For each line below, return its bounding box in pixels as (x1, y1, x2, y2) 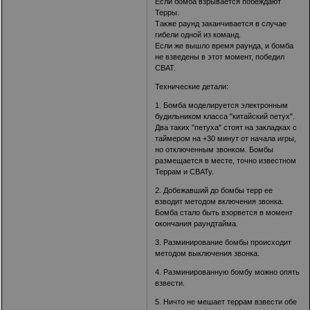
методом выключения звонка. (155, 249, 260, 258)
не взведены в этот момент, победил (155, 53, 285, 62)
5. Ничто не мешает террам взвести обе (155, 298, 298, 307)
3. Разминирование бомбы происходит (155, 238, 292, 247)
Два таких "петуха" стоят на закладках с (155, 123, 298, 132)
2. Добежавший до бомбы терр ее (155, 186, 273, 195)
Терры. (155, 8, 180, 17)
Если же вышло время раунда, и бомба (155, 42, 294, 51)
